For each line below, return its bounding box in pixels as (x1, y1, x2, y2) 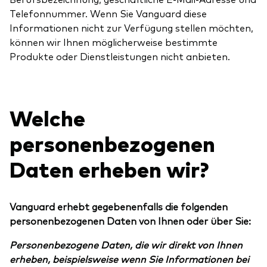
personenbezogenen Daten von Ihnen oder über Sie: (10, 214, 251, 228)
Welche (10, 103, 85, 132)
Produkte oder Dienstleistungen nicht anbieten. (10, 49, 230, 63)
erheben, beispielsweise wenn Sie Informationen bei (10, 252, 249, 266)
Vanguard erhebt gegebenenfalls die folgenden (10, 200, 228, 213)
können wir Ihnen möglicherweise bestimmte (10, 35, 218, 48)
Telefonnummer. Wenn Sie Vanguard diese (10, 6, 207, 20)
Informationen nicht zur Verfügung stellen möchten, (10, 20, 253, 34)
